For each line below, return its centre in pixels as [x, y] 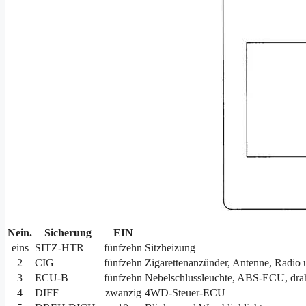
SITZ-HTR [59, 248]
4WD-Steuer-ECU [185, 293]
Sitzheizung [170, 248]
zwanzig [123, 293]
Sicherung [68, 233]
